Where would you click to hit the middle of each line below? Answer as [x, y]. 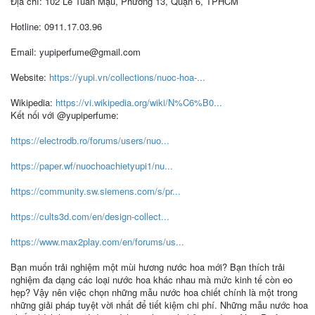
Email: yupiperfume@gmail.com [75, 52]
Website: [30, 77]
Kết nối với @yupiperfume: [64, 115]
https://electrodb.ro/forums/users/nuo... [90, 140]
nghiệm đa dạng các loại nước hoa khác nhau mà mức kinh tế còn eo [151, 279]
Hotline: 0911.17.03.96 [56, 26]
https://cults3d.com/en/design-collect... [90, 216]
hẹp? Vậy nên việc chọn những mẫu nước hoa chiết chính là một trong [154, 292]
